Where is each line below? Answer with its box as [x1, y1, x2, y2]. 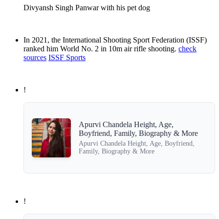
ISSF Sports [48, 53, 86, 62]
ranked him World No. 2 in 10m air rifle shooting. [23, 44, 178, 53]
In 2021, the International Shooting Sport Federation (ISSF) [23, 36, 207, 44]
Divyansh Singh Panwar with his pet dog [23, 3, 150, 12]
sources [23, 53, 46, 62]
